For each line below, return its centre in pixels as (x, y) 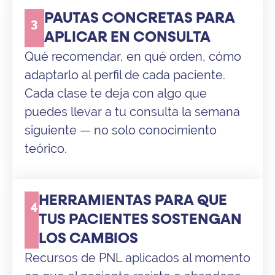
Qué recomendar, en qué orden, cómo (133, 57)
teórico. (46, 149)
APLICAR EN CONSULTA (127, 38)
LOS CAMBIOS (89, 238)
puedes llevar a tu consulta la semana (132, 112)
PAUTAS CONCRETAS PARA (139, 19)
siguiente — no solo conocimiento (121, 130)
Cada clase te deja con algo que (116, 94)
